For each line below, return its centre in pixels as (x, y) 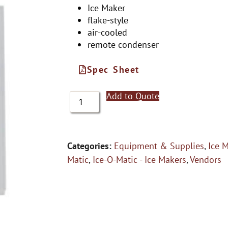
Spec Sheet (113, 69)
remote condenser (123, 45)
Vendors (206, 160)
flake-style (108, 20)
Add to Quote (133, 96)
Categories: (89, 146)
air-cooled (107, 32)
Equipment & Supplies (159, 146)
